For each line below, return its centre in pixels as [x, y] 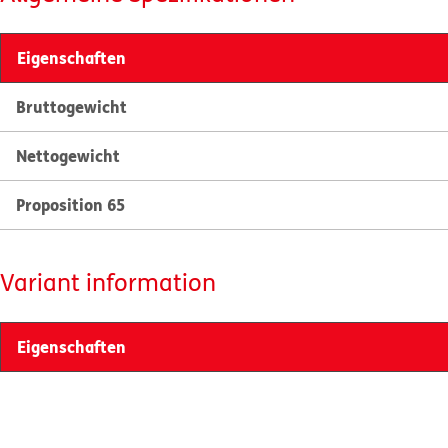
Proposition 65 [70, 204]
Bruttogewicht [71, 106]
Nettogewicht [68, 155]
